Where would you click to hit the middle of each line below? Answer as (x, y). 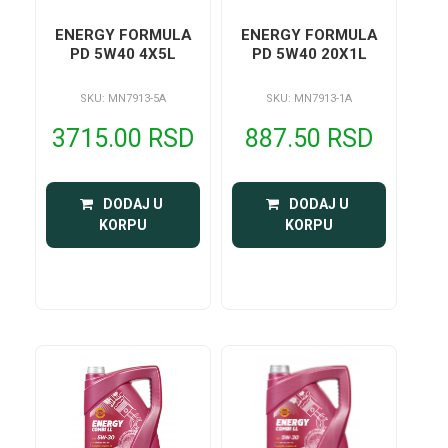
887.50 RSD (309, 138)
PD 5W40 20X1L (343, 53)
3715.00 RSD (123, 138)
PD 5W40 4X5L (158, 53)
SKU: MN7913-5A (123, 98)
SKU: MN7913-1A (309, 98)
